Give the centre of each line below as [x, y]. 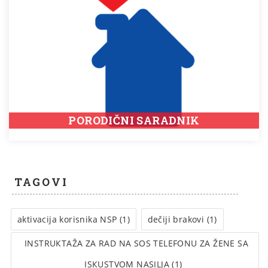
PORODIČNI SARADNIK [134, 121]
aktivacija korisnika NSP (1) [74, 220]
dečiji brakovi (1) [182, 220]
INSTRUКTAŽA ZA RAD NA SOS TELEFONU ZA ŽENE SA [136, 243]
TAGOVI [41, 182]
